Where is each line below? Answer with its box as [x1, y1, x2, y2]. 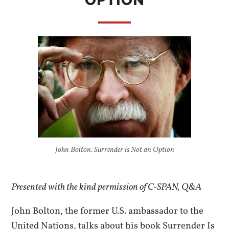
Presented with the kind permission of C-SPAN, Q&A [11, 180, 202, 194]
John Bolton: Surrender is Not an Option [55, 145, 174, 155]
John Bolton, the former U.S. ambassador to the [11, 204, 204, 218]
